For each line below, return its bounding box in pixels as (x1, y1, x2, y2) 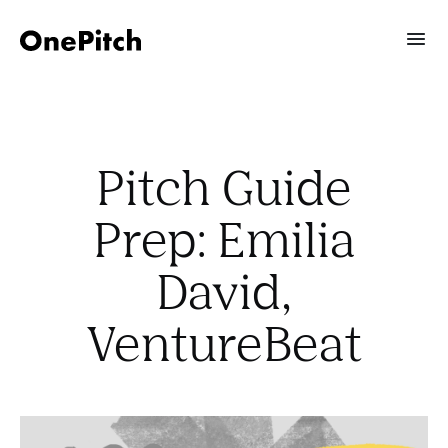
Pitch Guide (96, 167, 352, 216)
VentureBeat (86, 323, 362, 372)
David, (155, 271, 293, 320)
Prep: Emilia (92, 219, 356, 268)
